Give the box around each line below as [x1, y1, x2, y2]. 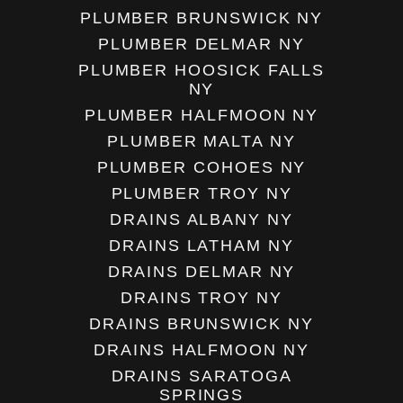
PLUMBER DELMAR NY [98, 35, 305, 54]
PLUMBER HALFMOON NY [84, 106, 319, 125]
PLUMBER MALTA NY [107, 132, 296, 151]
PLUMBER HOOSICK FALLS [77, 61, 326, 80]
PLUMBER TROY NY [111, 184, 292, 203]
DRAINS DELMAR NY [107, 263, 296, 282]
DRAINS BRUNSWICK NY [89, 315, 314, 334]
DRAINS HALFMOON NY [94, 341, 309, 360]
